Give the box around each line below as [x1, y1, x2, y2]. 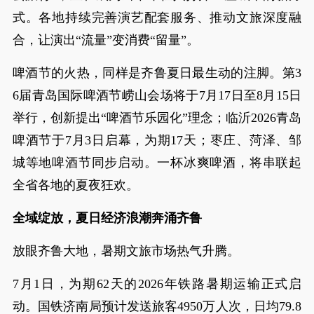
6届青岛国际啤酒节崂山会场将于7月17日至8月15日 [12, 88, 302, 102]
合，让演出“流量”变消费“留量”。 [12, 33, 199, 47]
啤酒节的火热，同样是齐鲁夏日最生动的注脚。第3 [12, 66, 302, 80]
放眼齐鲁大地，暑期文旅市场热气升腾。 [12, 244, 240, 258]
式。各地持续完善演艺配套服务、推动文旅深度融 [12, 11, 302, 25]
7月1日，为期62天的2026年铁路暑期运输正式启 [12, 277, 302, 291]
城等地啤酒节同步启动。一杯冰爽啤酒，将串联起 [12, 156, 302, 170]
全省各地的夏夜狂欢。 [12, 178, 139, 192]
